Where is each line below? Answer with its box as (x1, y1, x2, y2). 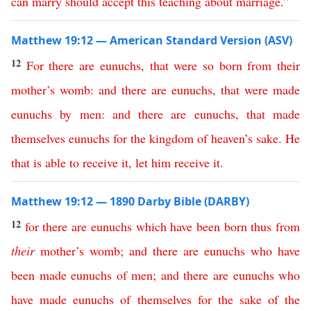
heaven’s (211, 130, 253, 146)
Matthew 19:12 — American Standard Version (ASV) (11, 33, 292, 48)
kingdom (149, 130, 194, 146)
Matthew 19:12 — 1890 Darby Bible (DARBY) (11, 194, 249, 209)
